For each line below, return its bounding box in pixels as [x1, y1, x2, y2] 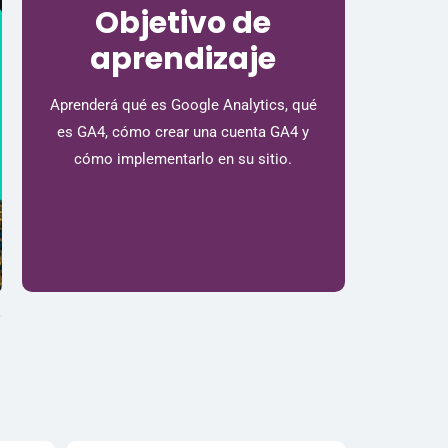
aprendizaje [90, 38, 277, 80]
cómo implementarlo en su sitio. [74, 149, 293, 168]
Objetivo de [95, 2, 272, 44]
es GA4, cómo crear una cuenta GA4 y [57, 122, 310, 141]
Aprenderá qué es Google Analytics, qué [49, 95, 317, 114]
